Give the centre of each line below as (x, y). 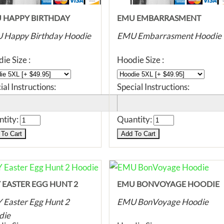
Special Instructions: (153, 87)
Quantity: (135, 119)
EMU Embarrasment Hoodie (169, 36)
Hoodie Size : (140, 60)
